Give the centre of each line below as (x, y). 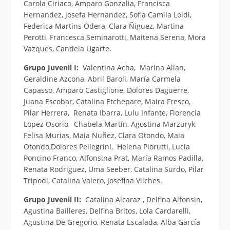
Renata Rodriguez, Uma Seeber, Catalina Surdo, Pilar (113, 169)
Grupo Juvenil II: (53, 199)
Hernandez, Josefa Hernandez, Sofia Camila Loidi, (107, 14)
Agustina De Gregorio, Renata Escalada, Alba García (112, 222)
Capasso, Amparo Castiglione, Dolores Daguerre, (108, 90)
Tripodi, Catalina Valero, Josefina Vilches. (93, 180)
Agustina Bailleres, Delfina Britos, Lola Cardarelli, (107, 210)
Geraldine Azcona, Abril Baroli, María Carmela (102, 79)
